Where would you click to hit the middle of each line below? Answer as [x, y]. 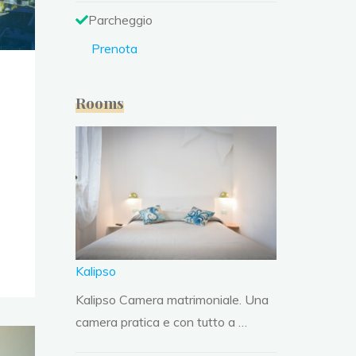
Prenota [115, 48]
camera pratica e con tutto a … [162, 322]
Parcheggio [121, 20]
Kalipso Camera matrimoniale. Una [172, 300]
